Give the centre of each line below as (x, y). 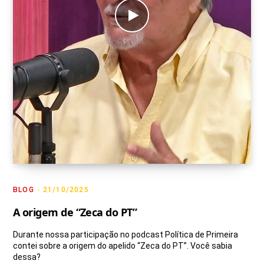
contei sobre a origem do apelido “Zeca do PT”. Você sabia (123, 246)
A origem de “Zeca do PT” (75, 212)
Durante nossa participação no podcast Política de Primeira (126, 235)
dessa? (27, 257)
